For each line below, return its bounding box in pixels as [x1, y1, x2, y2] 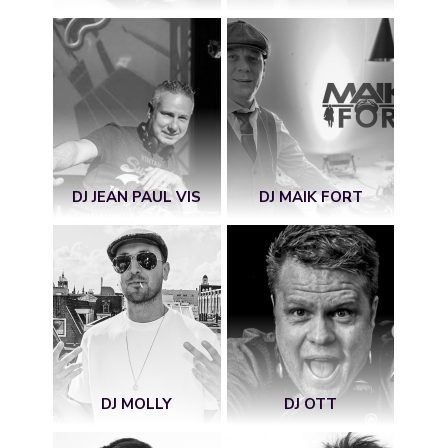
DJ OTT [284, 394, 338, 415]
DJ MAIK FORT [258, 187, 363, 208]
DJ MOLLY [101, 394, 173, 415]
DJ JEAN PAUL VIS [72, 187, 202, 208]
